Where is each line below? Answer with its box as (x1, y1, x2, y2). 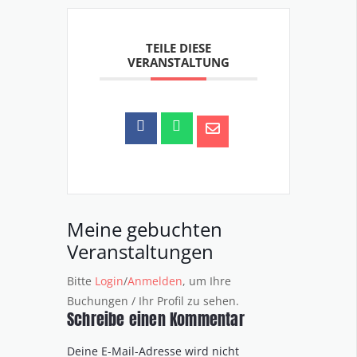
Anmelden (127, 273, 182, 289)
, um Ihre (182, 273, 231, 289)
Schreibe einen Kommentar (67, 308, 249, 331)
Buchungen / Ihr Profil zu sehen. (67, 293, 239, 309)
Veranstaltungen (67, 238, 214, 265)
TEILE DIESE (146, 40, 211, 57)
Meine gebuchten (67, 216, 222, 243)
